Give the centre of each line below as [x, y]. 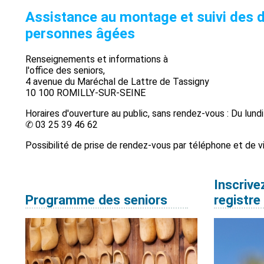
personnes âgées [80, 33]
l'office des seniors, [65, 70]
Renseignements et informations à [96, 59]
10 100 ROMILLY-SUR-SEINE [85, 93]
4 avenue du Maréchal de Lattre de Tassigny [117, 81]
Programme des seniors [96, 199]
